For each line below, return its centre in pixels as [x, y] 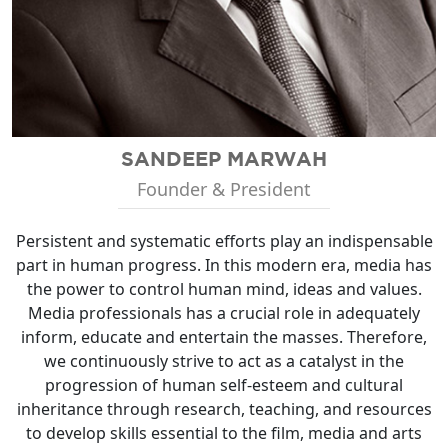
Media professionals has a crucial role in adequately [224, 312]
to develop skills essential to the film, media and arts [224, 432]
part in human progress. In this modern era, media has [224, 264]
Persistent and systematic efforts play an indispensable [224, 240]
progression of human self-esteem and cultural [224, 384]
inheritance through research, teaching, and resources [224, 408]
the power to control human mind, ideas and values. [224, 288]
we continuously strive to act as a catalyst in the [224, 360]
